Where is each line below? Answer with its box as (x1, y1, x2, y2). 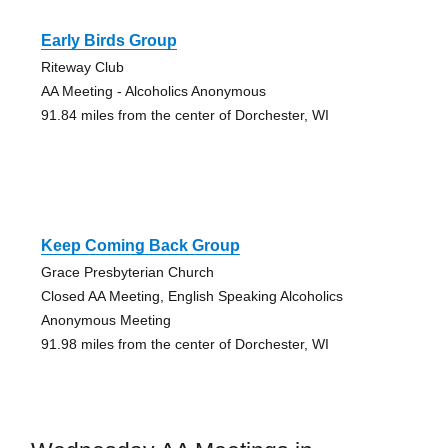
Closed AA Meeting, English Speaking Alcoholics (40, 287, 343, 304)
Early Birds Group (40, 31, 177, 49)
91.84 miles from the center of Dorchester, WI (40, 106, 329, 123)
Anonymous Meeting (40, 311, 171, 328)
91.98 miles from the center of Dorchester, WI (40, 335, 329, 352)
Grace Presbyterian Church (40, 263, 214, 280)
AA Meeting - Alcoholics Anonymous (40, 82, 266, 99)
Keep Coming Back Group (40, 236, 240, 254)
